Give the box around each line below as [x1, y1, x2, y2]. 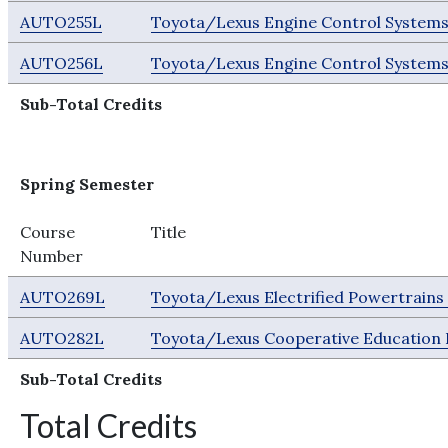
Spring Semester [20, 174, 155, 194]
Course [20, 222, 76, 242]
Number [20, 246, 84, 266]
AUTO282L [20, 328, 105, 348]
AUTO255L [20, 12, 103, 32]
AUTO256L [20, 53, 104, 73]
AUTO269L [20, 287, 106, 307]
